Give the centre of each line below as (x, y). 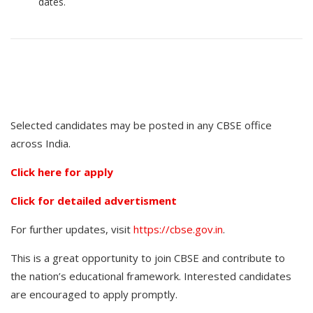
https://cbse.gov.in (178, 229)
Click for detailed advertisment (94, 201)
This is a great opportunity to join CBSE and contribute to (148, 258)
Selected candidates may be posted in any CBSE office (141, 125)
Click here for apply (62, 172)
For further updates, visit (72, 229)
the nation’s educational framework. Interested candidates (151, 276)
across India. (41, 143)
